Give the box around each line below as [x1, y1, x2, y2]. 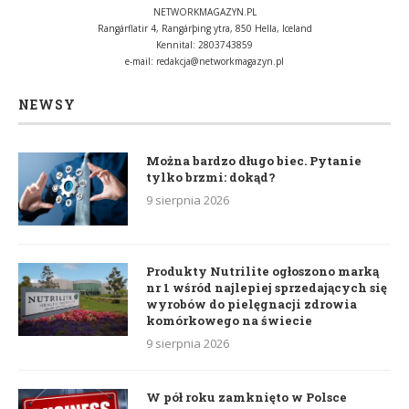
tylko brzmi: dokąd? [146, 168, 276, 185]
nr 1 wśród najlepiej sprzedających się [146, 278, 387, 296]
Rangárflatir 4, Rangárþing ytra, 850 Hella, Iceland [97, 21, 312, 35]
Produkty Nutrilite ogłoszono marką [146, 262, 379, 279]
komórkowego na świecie [146, 311, 312, 329]
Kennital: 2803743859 [156, 37, 253, 51]
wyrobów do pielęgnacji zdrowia [146, 295, 357, 312]
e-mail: [125, 54, 156, 68]
